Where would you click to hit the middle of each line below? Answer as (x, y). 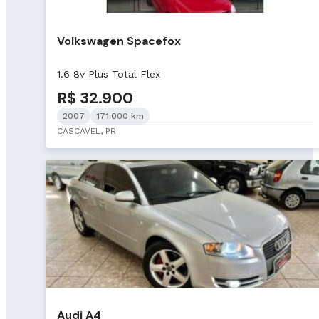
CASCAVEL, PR (87, 131)
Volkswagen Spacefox (119, 41)
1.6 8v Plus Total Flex (109, 74)
